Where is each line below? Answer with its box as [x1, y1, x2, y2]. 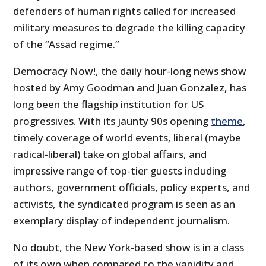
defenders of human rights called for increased [13, 4, 236, 18]
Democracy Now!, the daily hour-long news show [13, 64, 247, 78]
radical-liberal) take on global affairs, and [13, 147, 207, 161]
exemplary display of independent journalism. [13, 214, 230, 228]
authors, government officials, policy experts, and [13, 180, 251, 195]
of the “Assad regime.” [13, 37, 119, 52]
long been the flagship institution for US [13, 97, 204, 112]
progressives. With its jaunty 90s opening [13, 114, 211, 128]
